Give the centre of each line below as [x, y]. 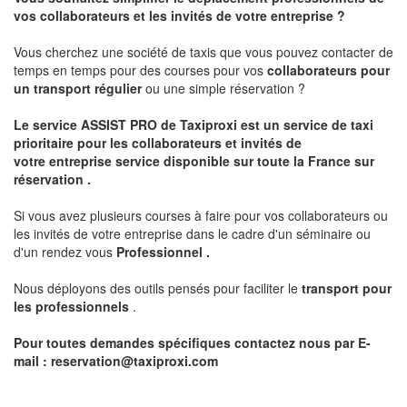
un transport [54, 89]
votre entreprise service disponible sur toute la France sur [194, 161]
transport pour [347, 288]
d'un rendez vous [65, 252]
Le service [47, 125]
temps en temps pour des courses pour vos [140, 70]
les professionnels [71, 307]
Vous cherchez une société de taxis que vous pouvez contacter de [203, 52]
